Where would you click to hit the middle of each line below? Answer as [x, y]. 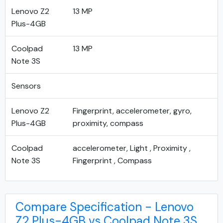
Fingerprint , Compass [112, 161]
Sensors [26, 86]
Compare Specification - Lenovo [105, 207]
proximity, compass [108, 123]
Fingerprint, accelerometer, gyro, [132, 111]
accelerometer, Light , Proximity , [132, 148]
